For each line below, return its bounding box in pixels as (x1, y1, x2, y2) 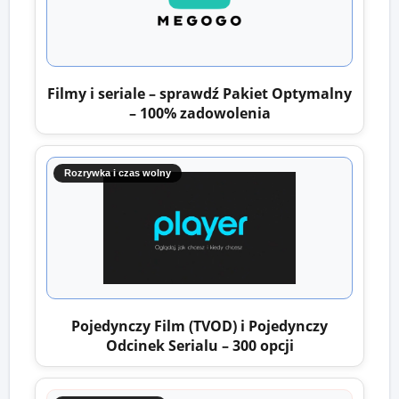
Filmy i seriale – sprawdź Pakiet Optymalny (47, 83, 352, 103)
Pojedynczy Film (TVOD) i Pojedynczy (71, 315, 328, 336)
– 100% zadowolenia (128, 102, 271, 123)
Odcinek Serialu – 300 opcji (105, 335, 294, 355)
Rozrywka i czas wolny (64, 167, 171, 178)
